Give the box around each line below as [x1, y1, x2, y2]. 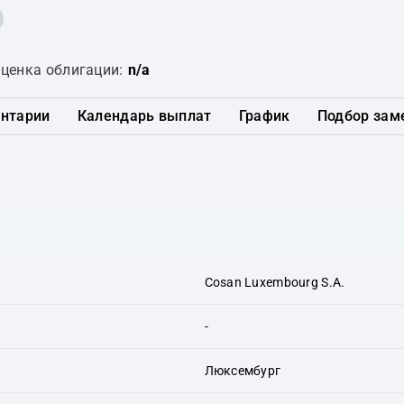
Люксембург [204, 363, 281, 378]
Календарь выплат [77, 107, 212, 124]
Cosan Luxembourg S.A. [204, 274, 345, 289]
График [238, 107, 290, 124]
